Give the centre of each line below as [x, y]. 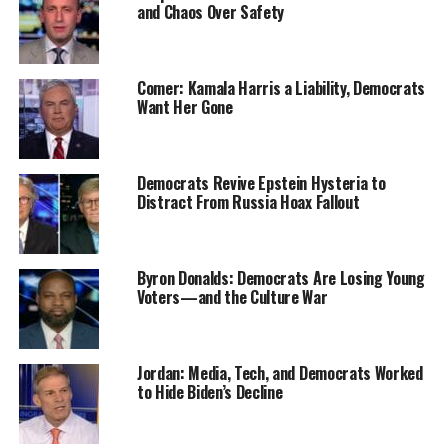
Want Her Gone [184, 106]
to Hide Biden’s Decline [209, 391]
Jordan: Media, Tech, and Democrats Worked [279, 372]
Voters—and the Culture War [232, 296]
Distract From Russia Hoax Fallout [248, 201]
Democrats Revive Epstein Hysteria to [261, 182]
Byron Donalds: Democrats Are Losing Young [280, 277]
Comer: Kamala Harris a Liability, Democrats [281, 87]
